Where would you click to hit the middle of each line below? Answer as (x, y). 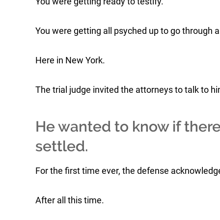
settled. (62, 146)
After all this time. (70, 200)
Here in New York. (70, 60)
